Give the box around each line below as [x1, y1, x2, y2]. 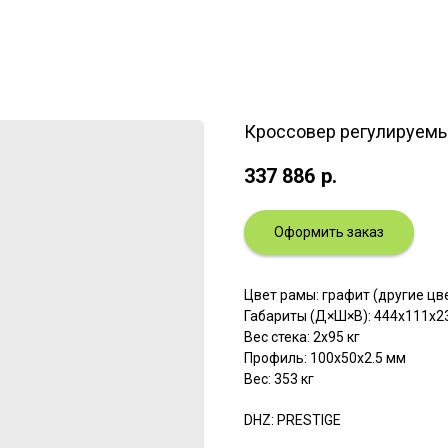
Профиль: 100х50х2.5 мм [244, 349, 406, 366]
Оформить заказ [274, 223, 384, 240]
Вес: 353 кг [244, 370, 314, 387]
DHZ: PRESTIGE [244, 411, 341, 428]
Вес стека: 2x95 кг [244, 328, 360, 345]
